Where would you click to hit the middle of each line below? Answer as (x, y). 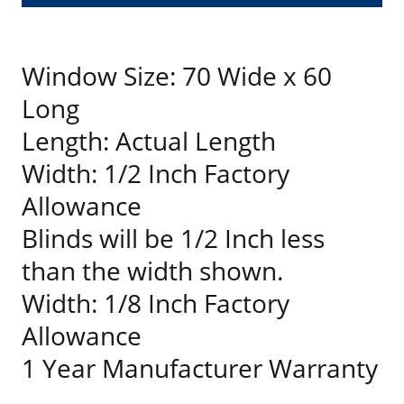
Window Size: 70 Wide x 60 (177, 76)
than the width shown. (152, 271)
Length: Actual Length (149, 141)
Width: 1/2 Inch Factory (156, 173)
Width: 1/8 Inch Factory (156, 303)
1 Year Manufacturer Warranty (200, 368)
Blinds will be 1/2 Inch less (173, 238)
